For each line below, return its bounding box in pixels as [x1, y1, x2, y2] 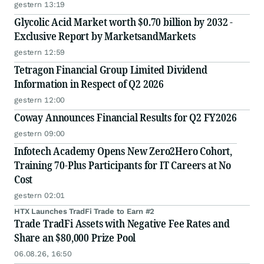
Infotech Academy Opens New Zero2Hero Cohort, [14, 144, 233, 159]
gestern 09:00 [14, 129, 65, 138]
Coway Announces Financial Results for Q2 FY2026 [14, 110, 237, 125]
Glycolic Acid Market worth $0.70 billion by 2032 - [14, 15, 233, 29]
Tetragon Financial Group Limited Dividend [14, 62, 207, 77]
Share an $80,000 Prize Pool [14, 230, 136, 245]
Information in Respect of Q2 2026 [14, 77, 164, 91]
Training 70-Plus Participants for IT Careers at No [14, 158, 231, 173]
